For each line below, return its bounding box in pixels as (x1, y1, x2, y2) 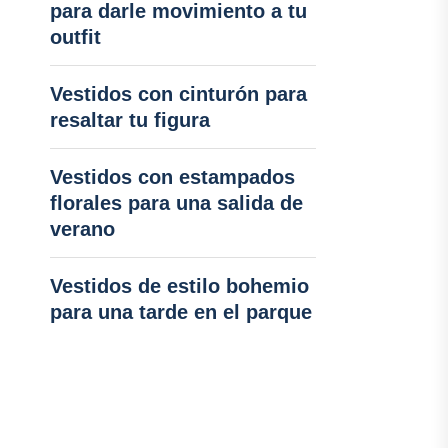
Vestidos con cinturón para (49, 83, 307, 105)
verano (49, 218, 115, 240)
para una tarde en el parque (49, 301, 312, 323)
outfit (49, 26, 101, 48)
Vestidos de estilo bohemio (49, 275, 309, 297)
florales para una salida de (49, 192, 303, 214)
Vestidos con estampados (49, 166, 295, 188)
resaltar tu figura (49, 109, 210, 131)
